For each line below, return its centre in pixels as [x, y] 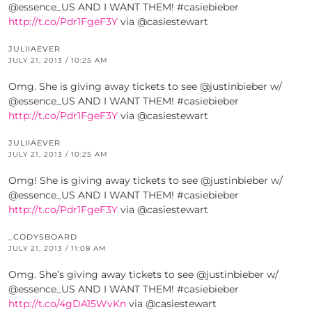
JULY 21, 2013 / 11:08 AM [57, 249]
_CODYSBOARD [43, 237]
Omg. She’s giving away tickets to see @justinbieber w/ [143, 275]
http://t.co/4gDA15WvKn [67, 304]
